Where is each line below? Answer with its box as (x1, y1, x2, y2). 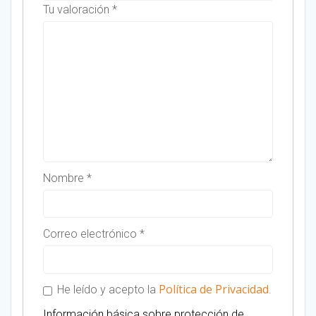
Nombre (43, 171, 87, 186)
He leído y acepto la (54, 283, 159, 297)
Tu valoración (43, 3, 112, 17)
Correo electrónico (43, 227, 140, 241)
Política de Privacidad (159, 281, 269, 298)
